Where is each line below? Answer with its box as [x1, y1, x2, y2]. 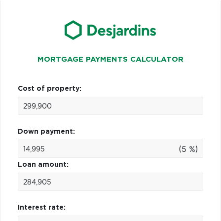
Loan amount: [18, 161, 69, 168]
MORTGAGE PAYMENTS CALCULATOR [37, 55, 184, 63]
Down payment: [18, 128, 75, 135]
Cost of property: [18, 85, 81, 92]
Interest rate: [18, 204, 66, 211]
